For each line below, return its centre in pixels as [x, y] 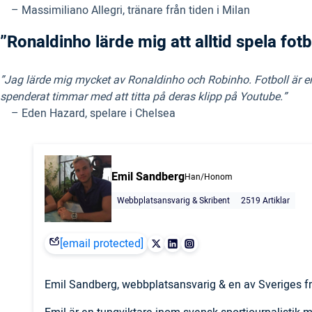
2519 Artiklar [265, 201]
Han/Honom [209, 177]
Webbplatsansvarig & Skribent [173, 201]
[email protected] [102, 244]
